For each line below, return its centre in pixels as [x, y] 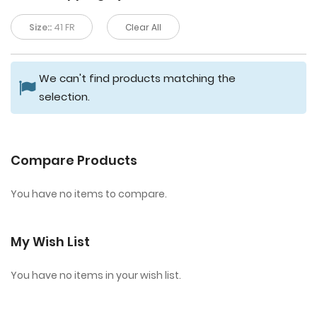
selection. [64, 97]
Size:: [40, 28]
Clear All [143, 28]
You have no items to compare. [89, 194]
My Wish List [50, 242]
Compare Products [74, 161]
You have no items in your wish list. [96, 276]
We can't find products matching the [137, 79]
